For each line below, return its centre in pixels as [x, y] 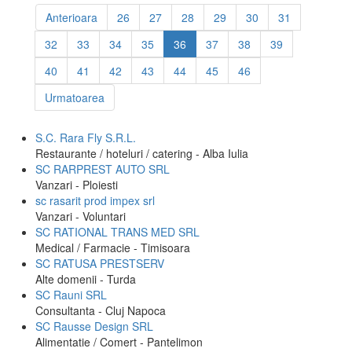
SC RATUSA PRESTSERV [100, 263]
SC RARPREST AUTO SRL [103, 169]
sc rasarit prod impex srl [95, 200]
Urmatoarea [75, 97]
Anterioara [71, 17]
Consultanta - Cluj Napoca [101, 310]
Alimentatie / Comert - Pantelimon [119, 342]
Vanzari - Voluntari [81, 216]
